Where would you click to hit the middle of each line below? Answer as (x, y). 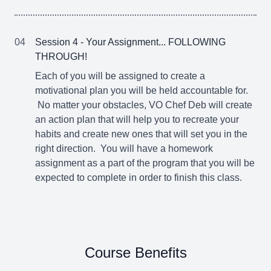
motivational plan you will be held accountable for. (142, 90)
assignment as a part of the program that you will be (145, 163)
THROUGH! (61, 57)
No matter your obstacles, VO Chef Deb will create (144, 105)
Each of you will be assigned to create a (120, 76)
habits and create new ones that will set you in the (141, 134)
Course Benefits (135, 253)
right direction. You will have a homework (124, 149)
